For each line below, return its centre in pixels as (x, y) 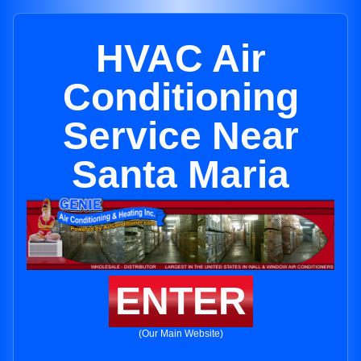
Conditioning (180, 97)
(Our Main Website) (180, 334)
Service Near (180, 136)
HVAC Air (180, 58)
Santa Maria (180, 174)
